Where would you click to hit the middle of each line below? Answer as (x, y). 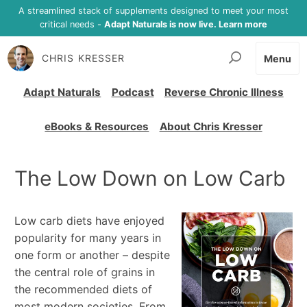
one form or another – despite (93, 255)
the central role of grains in (85, 272)
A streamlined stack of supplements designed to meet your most (153, 11)
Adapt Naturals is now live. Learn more (186, 25)
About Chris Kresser (211, 126)
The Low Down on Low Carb (150, 178)
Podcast (133, 92)
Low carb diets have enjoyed (90, 220)
